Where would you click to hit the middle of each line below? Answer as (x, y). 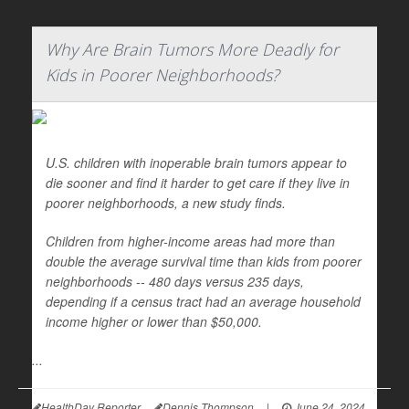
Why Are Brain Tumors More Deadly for (192, 49)
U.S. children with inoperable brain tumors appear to (196, 163)
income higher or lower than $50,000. (154, 321)
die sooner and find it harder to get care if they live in (198, 183)
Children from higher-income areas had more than (190, 241)
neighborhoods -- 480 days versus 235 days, (175, 281)
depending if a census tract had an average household (203, 301)
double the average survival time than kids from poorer (204, 261)
